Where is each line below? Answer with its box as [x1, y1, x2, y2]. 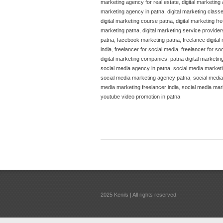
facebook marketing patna [117, 36, 180, 43]
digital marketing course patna [101, 17, 173, 24]
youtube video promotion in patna [101, 93, 180, 100]
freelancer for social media [114, 46, 178, 52]
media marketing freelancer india [101, 84, 179, 90]
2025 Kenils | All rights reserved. [101, 191, 178, 198]
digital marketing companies [101, 55, 167, 62]
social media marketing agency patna [101, 74, 190, 81]
